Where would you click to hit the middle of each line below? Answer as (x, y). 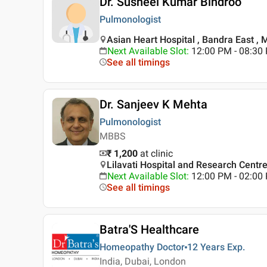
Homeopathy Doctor (142, 247)
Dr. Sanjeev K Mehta (153, 105)
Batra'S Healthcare (149, 230)
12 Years (206, 247)
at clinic (156, 154)
